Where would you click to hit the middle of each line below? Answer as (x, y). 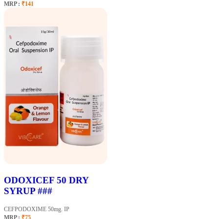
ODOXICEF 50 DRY (46, 180)
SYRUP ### (28, 191)
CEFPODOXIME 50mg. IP (37, 209)
